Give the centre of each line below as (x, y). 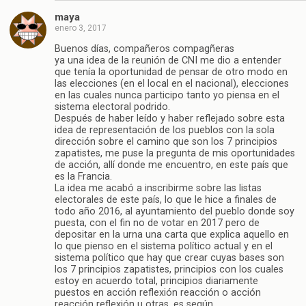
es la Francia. (83, 176)
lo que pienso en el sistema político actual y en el (164, 246)
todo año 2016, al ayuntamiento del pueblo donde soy (175, 211)
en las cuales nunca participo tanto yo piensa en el (167, 95)
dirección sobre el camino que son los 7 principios (166, 141)
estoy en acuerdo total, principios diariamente (156, 281)
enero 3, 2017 (81, 28)
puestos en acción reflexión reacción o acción (158, 292)
